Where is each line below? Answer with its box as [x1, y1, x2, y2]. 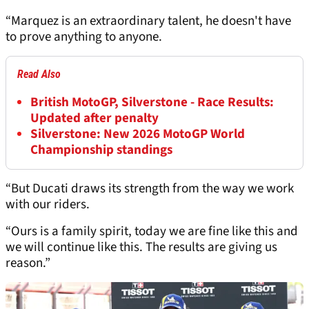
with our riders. [6, 195, 92, 215]
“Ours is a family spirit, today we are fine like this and [6, 222, 298, 241]
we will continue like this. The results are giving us [6, 238, 277, 257]
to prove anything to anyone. [6, 28, 165, 47]
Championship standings [30, 141, 172, 160]
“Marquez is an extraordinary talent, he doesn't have [6, 12, 291, 31]
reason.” [6, 254, 50, 273]
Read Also [17, 68, 61, 81]
